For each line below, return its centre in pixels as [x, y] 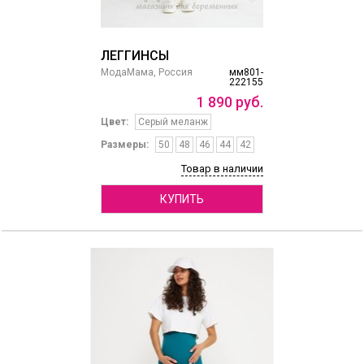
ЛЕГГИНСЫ [134, 56]
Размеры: [124, 145]
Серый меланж [173, 122]
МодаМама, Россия [146, 73]
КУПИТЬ [182, 199]
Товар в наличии [222, 169]
